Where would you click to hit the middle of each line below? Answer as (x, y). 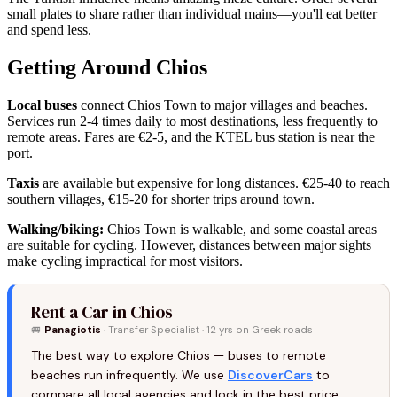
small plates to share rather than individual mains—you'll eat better (192, 13)
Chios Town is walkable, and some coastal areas (240, 229)
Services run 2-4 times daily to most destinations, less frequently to (192, 121)
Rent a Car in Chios (102, 311)
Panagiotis (73, 330)
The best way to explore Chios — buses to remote (179, 355)
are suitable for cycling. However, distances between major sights (189, 245)
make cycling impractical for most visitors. (125, 261)
